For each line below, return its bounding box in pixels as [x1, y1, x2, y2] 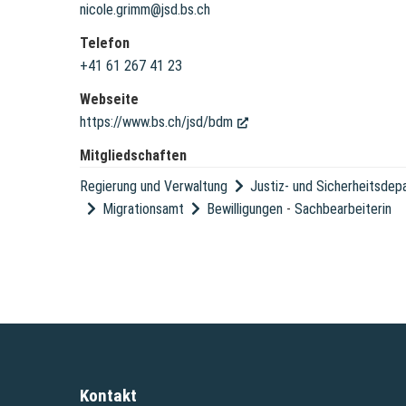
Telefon [80, 34, 130, 53]
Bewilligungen [207, 200, 284, 218]
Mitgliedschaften [80, 147, 187, 165]
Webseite [80, 91, 139, 109]
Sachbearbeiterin [295, 200, 392, 218]
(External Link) [247, 113, 330, 131]
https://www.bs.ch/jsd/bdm [80, 113, 233, 131]
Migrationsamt [102, 200, 185, 218]
